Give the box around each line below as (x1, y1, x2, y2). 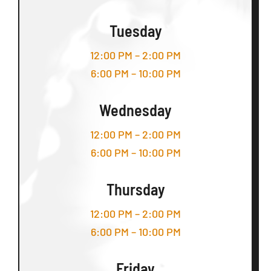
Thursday (106, 180, 165, 199)
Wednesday (99, 100, 172, 120)
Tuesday (109, 21, 162, 41)
